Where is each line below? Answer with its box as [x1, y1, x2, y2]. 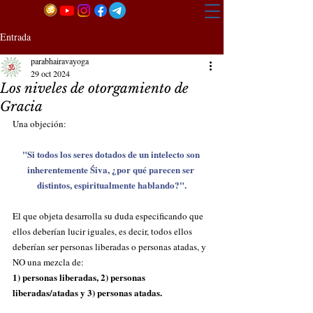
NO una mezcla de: [13, 256, 86, 268]
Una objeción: [13, 117, 68, 130]
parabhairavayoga [31, 55, 89, 66]
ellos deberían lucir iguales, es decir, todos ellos [13, 225, 194, 238]
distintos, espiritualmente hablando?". [37, 178, 187, 191]
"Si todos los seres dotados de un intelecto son [22, 147, 202, 161]
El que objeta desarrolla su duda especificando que [13, 210, 205, 222]
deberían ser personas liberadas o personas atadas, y [13, 240, 208, 253]
